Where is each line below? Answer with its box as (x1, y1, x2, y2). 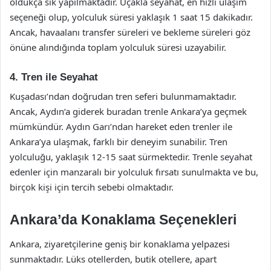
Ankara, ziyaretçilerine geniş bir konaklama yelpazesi (10, 237, 230, 250)
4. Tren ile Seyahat (10, 71, 98, 83)
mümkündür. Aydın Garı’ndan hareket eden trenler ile (10, 120, 232, 132)
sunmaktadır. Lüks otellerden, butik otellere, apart (10, 252, 217, 265)
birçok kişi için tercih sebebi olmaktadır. (10, 181, 174, 193)
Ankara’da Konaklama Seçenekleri (10, 212, 237, 227)
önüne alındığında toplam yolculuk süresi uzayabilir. (10, 41, 226, 53)
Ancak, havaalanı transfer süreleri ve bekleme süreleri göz (10, 25, 250, 38)
